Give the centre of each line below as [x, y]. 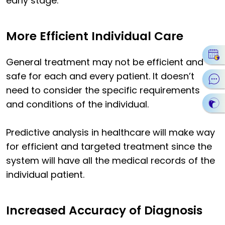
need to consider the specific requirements [103, 90]
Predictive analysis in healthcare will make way [110, 133]
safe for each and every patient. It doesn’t [100, 76]
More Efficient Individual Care [95, 36]
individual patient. [45, 175]
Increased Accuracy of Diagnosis [104, 211]
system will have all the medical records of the [110, 161]
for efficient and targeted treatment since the [109, 147]
